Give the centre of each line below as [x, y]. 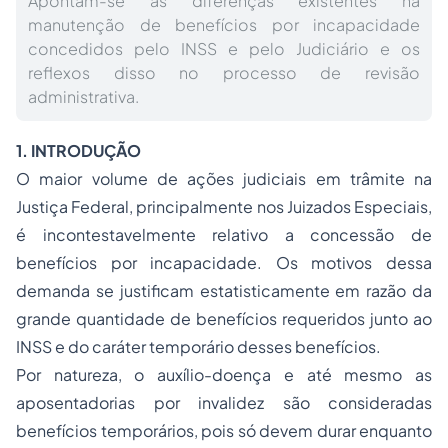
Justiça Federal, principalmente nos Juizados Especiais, [224, 206]
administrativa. [83, 96]
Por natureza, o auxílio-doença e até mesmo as [224, 374]
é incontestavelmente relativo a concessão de [224, 234]
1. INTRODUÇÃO [78, 150]
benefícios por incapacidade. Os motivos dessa [224, 262]
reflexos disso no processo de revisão [224, 72]
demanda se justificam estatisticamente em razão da [224, 290]
